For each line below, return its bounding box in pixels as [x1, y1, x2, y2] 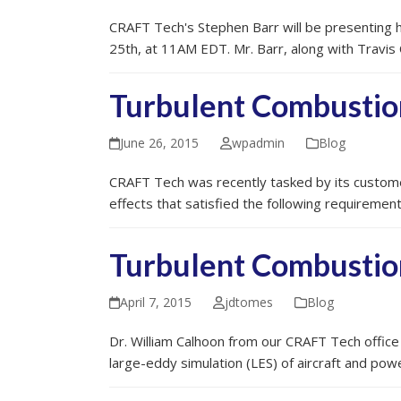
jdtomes [224, 294, 273, 311]
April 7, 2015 [120, 294, 192, 311]
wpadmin [231, 134, 285, 151]
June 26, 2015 [120, 134, 200, 151]
